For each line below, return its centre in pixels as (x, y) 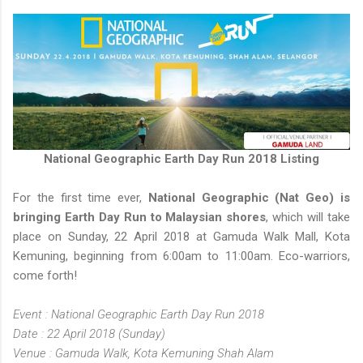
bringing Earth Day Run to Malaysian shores (140, 218)
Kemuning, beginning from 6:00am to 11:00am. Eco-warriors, (181, 256)
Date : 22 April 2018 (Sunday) (91, 334)
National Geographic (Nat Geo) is (249, 198)
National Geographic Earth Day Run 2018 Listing (181, 159)
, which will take (308, 218)
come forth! (45, 276)
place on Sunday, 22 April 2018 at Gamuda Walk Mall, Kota (181, 237)
